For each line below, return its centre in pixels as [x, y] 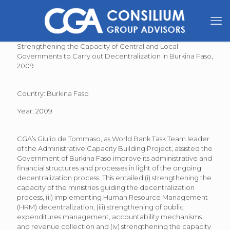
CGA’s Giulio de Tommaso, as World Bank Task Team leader [113, 139]
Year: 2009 [35, 111]
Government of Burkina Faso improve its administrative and [114, 158]
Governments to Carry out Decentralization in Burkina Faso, [115, 56]
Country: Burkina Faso [53, 93]
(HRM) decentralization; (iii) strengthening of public [100, 207]
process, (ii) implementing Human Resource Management [112, 197]
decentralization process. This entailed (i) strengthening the [114, 178]
